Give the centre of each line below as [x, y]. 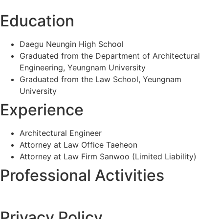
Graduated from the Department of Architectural [110, 56]
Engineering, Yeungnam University [83, 68]
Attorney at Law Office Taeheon [78, 145]
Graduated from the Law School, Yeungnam [100, 79]
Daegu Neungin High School [72, 44]
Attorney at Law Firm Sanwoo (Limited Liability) [108, 157]
